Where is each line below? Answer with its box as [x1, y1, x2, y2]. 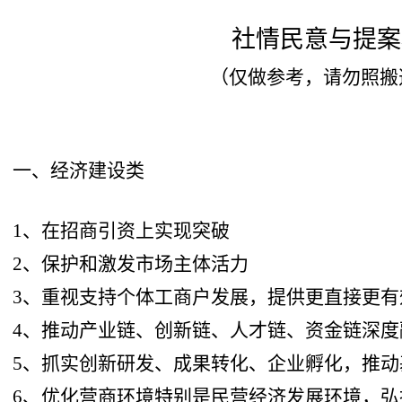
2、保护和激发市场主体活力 [13, 252, 249, 275]
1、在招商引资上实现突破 [13, 219, 231, 241]
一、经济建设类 [13, 159, 145, 181]
